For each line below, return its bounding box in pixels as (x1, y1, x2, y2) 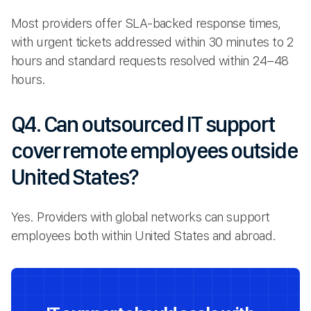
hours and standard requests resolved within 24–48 (11, 53, 289, 68)
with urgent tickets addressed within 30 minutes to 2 (11, 34, 294, 49)
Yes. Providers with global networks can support (11, 210, 270, 225)
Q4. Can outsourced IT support (11, 111, 275, 138)
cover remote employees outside (11, 137, 297, 165)
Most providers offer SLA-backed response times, (11, 15, 281, 31)
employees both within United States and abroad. (11, 228, 276, 244)
